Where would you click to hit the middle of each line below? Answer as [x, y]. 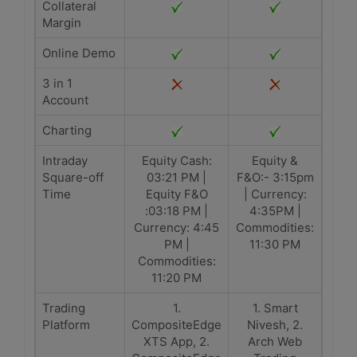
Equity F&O [177, 194]
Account [65, 100]
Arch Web [275, 341]
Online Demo [79, 53]
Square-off [73, 177]
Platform [66, 325]
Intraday [65, 161]
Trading [64, 308]
